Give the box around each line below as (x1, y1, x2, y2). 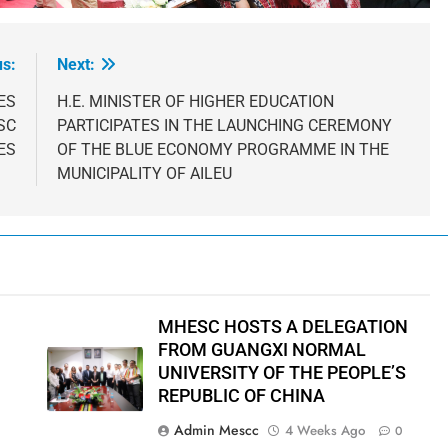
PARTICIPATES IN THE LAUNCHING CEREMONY (57, 116, 392, 136)
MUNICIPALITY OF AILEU (57, 164, 232, 184)
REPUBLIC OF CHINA (157, 386, 325, 407)
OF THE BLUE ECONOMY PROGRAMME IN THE (57, 140, 389, 160)
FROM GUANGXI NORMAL (157, 340, 366, 361)
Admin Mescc (173, 420, 259, 441)
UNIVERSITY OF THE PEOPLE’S (157, 363, 406, 384)
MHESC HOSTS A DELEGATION (157, 317, 408, 338)
